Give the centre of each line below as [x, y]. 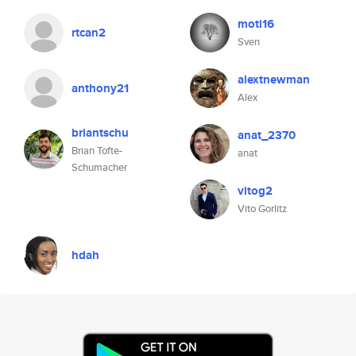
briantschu [100, 133]
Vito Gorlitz [262, 209]
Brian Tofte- [97, 151]
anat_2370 [267, 135]
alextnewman [274, 79]
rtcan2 [89, 33]
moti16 [256, 24]
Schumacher [99, 167]
